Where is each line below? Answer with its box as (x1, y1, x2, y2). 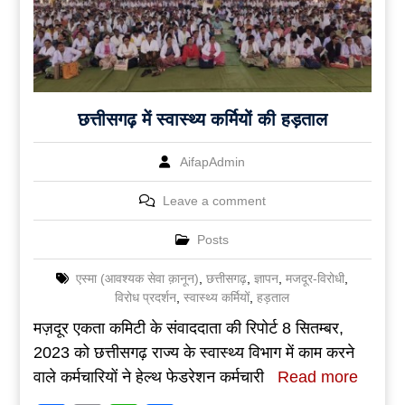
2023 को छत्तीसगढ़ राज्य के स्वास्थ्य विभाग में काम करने (33, 344, 354, 363)
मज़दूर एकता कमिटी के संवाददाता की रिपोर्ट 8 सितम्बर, (33, 319, 344, 338)
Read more (277, 368, 358, 387)
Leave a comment (162, 193, 266, 209)
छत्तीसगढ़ (206, 271, 248, 287)
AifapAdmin (180, 155, 246, 170)
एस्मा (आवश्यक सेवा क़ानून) (76, 271, 200, 287)
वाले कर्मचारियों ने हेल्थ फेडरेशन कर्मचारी (33, 368, 268, 387)
